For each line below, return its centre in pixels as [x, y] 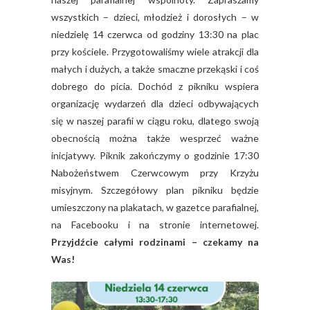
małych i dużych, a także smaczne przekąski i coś [155, 69]
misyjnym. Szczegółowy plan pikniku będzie [155, 190]
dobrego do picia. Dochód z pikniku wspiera [155, 86]
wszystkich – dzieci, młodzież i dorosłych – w [155, 17]
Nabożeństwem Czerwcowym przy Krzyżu [155, 172]
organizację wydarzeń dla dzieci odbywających [155, 103]
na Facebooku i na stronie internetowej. [155, 224]
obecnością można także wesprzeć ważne [155, 138]
